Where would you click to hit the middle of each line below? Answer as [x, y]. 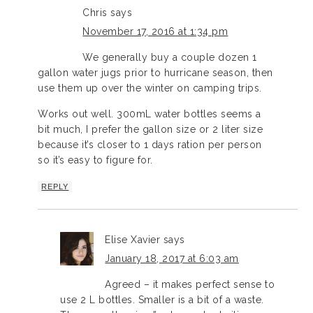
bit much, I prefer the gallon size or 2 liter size [151, 130]
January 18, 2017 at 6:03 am [172, 259]
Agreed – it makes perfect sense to [190, 285]
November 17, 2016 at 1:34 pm [155, 32]
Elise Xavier [133, 240]
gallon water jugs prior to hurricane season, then [155, 73]
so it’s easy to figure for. [95, 160]
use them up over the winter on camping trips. [150, 88]
